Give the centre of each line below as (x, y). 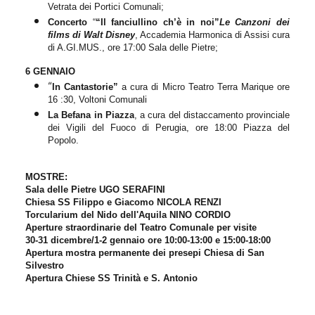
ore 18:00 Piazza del (243, 127)
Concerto (67, 22)
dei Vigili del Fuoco (95, 127)
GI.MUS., (87, 47)
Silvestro (45, 265)
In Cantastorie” (87, 86)
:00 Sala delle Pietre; (175, 47)
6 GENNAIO (50, 71)
